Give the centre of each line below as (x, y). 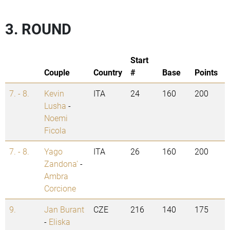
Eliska (60, 222)
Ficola (55, 130)
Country (108, 72)
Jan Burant (64, 209)
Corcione (60, 188)
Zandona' (61, 164)
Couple (57, 72)
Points (206, 72)
